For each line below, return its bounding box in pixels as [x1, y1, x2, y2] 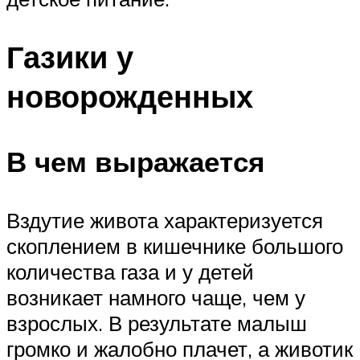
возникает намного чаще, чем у [6, 284, 305, 311]
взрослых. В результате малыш [6, 310, 307, 337]
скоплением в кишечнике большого [6, 233, 343, 260]
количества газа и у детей [6, 259, 254, 285]
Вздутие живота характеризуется [6, 207, 323, 234]
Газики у [6, 37, 133, 77]
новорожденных [6, 76, 253, 117]
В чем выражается [6, 144, 264, 180]
